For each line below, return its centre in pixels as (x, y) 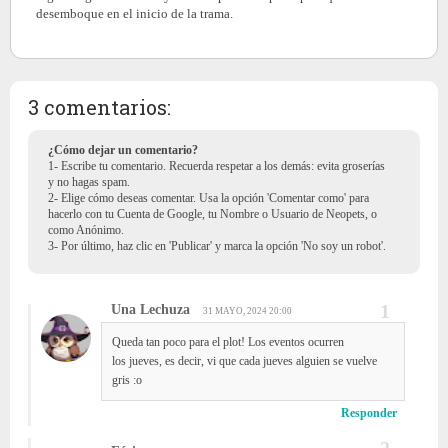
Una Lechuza (150, 309)
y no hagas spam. (88, 181)
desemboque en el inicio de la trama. (134, 14)
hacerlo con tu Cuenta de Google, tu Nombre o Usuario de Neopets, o (212, 213)
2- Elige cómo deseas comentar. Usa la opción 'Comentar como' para (208, 197)
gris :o (126, 379)
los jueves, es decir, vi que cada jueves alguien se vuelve (244, 360)
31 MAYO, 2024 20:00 (247, 310)
